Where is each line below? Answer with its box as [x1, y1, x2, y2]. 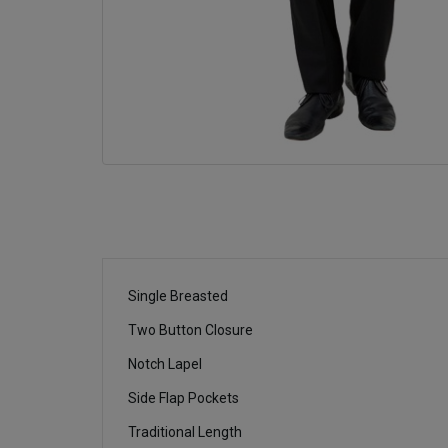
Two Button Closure [128, 322, 253, 339]
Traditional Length [128, 424, 242, 441]
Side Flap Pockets [128, 390, 239, 407]
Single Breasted [128, 288, 228, 305]
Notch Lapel [128, 356, 202, 373]
